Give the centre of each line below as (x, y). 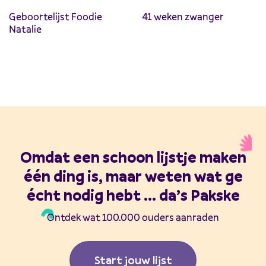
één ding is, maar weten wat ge (133, 177)
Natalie (25, 29)
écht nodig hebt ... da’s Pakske (133, 196)
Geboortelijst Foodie (56, 17)
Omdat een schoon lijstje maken (133, 158)
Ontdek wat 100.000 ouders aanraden (133, 217)
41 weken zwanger (183, 17)
